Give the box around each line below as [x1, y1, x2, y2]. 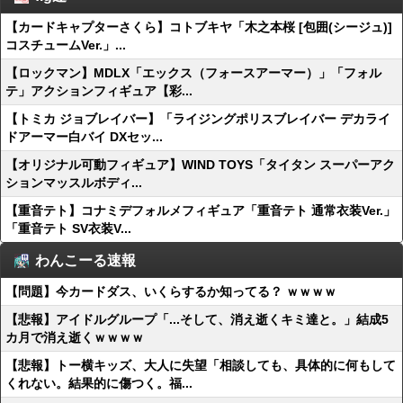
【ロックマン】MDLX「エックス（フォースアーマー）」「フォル [5, 66, 381, 80]
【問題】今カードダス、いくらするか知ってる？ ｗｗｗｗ [5, 284, 336, 299]
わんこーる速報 [35, 253, 136, 268]
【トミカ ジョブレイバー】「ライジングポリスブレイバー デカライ [5, 112, 390, 126]
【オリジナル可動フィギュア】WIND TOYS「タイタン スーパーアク [5, 157, 395, 172]
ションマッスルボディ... [5, 175, 142, 190]
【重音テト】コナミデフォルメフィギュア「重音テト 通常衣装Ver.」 [5, 203, 396, 218]
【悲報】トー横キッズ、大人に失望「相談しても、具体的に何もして [5, 358, 396, 372]
